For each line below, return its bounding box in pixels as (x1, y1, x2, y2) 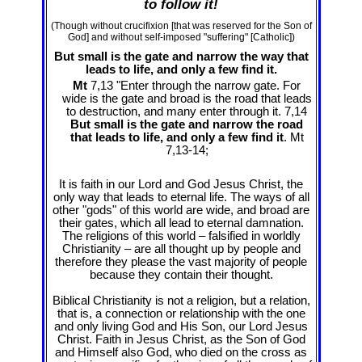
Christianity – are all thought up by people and (61, 242, 301, 255)
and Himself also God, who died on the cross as (55, 345, 307, 359)
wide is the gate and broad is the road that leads (61, 92, 312, 106)
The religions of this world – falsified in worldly (61, 229, 301, 242)
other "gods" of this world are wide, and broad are (53, 203, 309, 217)
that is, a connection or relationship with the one (57, 306, 305, 320)
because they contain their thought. (89, 267, 273, 281)
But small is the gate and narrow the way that (53, 50, 309, 64)
